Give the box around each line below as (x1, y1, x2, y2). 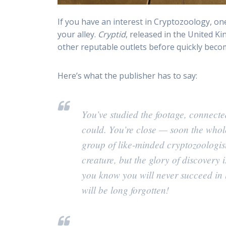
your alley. (58, 28, 98, 40)
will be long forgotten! (82, 183, 169, 196)
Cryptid (98, 28, 126, 40)
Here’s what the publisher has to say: (58, 70, 198, 81)
